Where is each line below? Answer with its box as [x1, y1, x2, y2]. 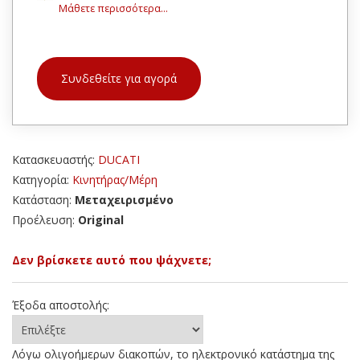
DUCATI [98, 152, 140, 168]
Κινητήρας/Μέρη [72, 172, 157, 188]
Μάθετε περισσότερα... [59, 2, 168, 16]
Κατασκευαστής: [12, 152, 98, 168]
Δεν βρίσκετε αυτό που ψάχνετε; [12, 252, 211, 268]
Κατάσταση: [12, 192, 75, 208]
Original [78, 212, 124, 228]
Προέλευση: [12, 212, 78, 228]
